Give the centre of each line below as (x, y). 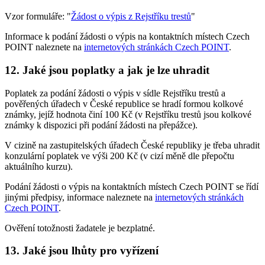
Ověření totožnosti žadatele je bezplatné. (80, 228)
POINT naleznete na (44, 47)
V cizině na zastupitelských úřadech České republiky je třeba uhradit (132, 145)
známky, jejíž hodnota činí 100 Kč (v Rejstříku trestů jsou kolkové (128, 114)
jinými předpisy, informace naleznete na (80, 197)
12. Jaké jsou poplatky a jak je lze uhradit (107, 70)
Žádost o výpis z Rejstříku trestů (131, 17)
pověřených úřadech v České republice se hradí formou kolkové (124, 104)
